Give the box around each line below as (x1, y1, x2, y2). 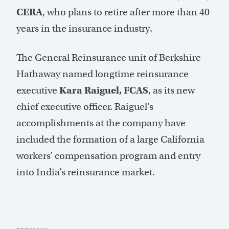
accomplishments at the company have (16, 117, 186, 129)
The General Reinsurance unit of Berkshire (16, 52, 201, 64)
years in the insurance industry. (16, 22, 152, 35)
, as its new (148, 84, 195, 97)
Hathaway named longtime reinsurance (16, 68, 189, 80)
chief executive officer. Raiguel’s (16, 101, 153, 113)
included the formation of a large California (16, 133, 204, 146)
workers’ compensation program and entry (16, 150, 200, 162)
